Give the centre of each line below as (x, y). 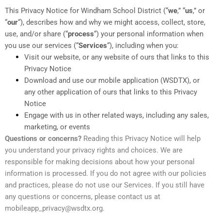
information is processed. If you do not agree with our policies (106, 173)
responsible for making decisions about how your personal (100, 162)
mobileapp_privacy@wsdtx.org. (55, 208)
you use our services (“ (42, 45)
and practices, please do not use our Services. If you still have (105, 185)
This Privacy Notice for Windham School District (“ (86, 10)
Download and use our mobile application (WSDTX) (107, 80)
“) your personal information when (149, 34)
